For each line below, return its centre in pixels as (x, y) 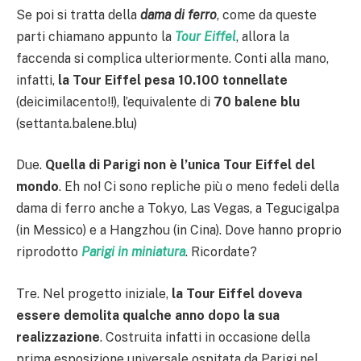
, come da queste (267, 15)
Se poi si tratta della (78, 15)
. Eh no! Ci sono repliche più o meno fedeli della (199, 187)
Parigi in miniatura (133, 252)
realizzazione (58, 337)
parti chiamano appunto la (95, 36)
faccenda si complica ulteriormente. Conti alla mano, (172, 58)
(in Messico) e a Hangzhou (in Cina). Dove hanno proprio (179, 230)
